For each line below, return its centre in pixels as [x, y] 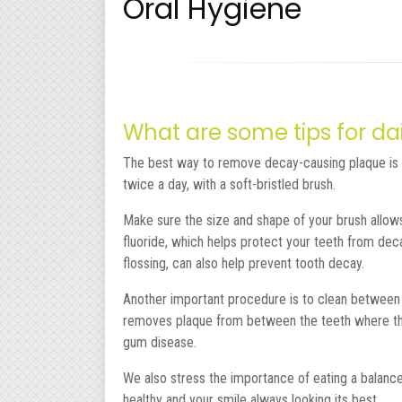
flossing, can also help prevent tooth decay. [244, 263]
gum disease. [160, 342]
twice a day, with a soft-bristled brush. [229, 184]
